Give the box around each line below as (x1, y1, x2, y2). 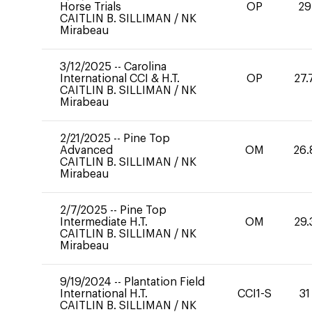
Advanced (60, 145, 113, 156)
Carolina (124, 61, 166, 72)
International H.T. (60, 288, 148, 299)
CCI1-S (237, 288, 272, 299)
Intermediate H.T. (60, 217, 148, 228)
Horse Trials (60, 1, 121, 13)
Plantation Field (124, 276, 205, 288)
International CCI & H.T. (60, 73, 180, 84)
